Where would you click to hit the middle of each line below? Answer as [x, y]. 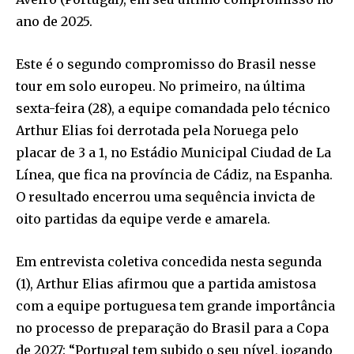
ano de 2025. [54, 22]
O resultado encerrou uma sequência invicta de [166, 197]
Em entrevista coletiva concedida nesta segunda [169, 262]
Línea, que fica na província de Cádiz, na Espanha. [174, 175]
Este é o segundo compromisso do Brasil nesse [166, 64]
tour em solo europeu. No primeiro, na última [160, 87]
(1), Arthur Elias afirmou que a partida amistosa [166, 284]
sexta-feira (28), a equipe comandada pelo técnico [173, 109]
